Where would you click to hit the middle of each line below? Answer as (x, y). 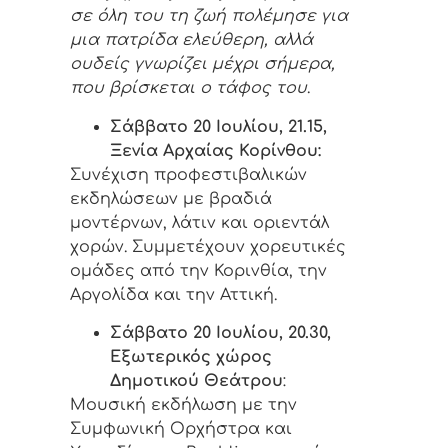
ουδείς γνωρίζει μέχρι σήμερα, (202, 64)
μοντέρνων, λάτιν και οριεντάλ (199, 222)
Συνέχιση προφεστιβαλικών (188, 174)
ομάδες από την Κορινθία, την (198, 270)
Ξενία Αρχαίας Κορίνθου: (215, 150)
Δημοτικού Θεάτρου (196, 381)
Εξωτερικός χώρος (191, 357)
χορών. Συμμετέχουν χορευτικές (208, 246)
